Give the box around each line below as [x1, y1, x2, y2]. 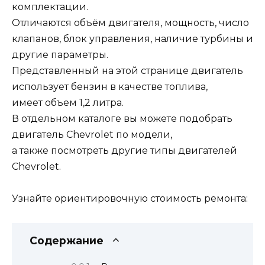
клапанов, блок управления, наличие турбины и [12, 33, 253, 45]
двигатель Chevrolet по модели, [12, 129, 172, 141]
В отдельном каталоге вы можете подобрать [12, 113, 232, 125]
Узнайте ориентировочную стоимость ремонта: [12, 193, 248, 205]
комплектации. [12, 1, 88, 13]
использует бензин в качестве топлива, [12, 81, 208, 93]
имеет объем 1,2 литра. [12, 97, 124, 109]
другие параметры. [12, 49, 108, 61]
